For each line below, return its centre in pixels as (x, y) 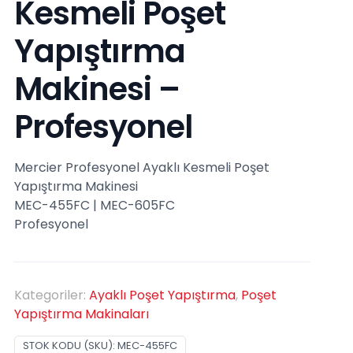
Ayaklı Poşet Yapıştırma (162, 295)
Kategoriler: (51, 295)
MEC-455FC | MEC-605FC (94, 205)
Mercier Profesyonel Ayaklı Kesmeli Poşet (141, 167)
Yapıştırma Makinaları (81, 314)
